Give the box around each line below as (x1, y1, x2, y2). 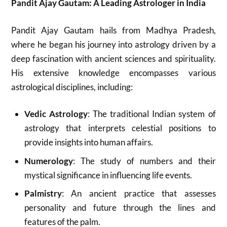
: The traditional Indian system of (88, 108, 216, 119)
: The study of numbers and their (72, 155, 216, 166)
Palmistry (24, 188, 62, 199)
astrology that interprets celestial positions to (24, 123, 216, 133)
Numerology (24, 155, 73, 166)
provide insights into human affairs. (24, 137, 153, 147)
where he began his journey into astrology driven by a (11, 39, 216, 50)
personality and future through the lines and (24, 202, 216, 213)
